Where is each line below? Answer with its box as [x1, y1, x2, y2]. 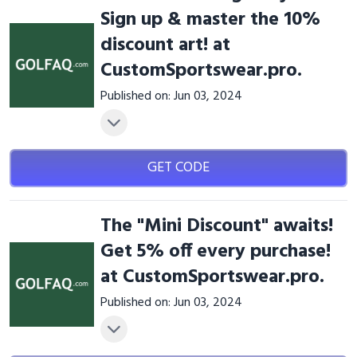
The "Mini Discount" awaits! [100, 211, 333, 241]
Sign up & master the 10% [100, 5, 320, 35]
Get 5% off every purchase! [100, 237, 331, 267]
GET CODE [147, 156, 210, 179]
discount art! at [100, 30, 230, 61]
